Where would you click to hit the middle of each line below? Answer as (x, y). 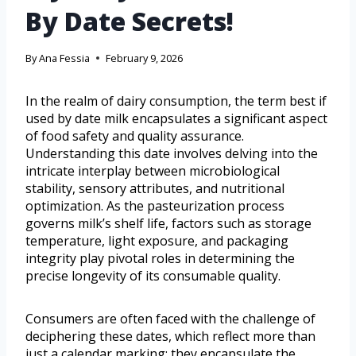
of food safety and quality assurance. (135, 135)
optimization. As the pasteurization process (155, 205)
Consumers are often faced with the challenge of (170, 318)
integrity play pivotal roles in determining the (160, 258)
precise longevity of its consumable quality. (153, 275)
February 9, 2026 (145, 58)
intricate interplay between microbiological (153, 170)
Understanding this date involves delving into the (172, 153)
